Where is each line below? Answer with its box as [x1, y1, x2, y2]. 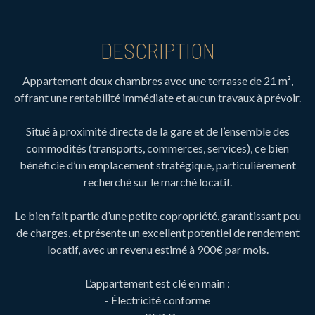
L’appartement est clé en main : [85, 276, 230, 290]
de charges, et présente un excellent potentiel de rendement [15, 225, 300, 239]
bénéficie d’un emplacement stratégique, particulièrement [19, 157, 296, 172]
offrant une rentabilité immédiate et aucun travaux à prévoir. [14, 90, 301, 104]
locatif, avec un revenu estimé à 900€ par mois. [46, 242, 269, 256]
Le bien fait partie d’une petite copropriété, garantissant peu [14, 208, 301, 222]
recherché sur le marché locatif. [83, 174, 232, 188]
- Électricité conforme [105, 292, 210, 307]
